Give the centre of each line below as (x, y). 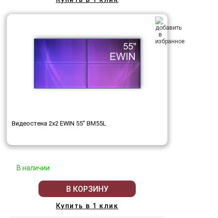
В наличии (33, 168)
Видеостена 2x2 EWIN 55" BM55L (59, 124)
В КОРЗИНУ (87, 189)
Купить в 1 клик (87, 206)
